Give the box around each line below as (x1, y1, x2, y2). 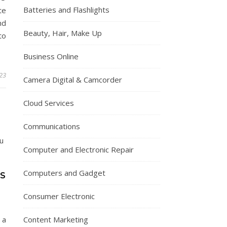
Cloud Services (23, 98, 74, 108)
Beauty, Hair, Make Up (23, 28, 102, 38)
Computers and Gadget (23, 168, 105, 178)
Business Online (23, 51, 79, 61)
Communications (23, 121, 80, 131)
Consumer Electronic (23, 191, 95, 201)
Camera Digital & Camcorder (23, 74, 122, 85)
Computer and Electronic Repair (23, 144, 134, 155)
